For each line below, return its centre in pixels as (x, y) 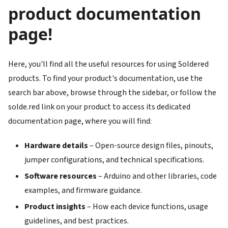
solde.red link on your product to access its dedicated (99, 107)
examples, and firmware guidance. (83, 191)
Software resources (61, 176)
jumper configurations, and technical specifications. (114, 160)
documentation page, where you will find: (80, 121)
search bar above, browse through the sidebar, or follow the (112, 93)
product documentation (105, 14)
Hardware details (56, 146)
